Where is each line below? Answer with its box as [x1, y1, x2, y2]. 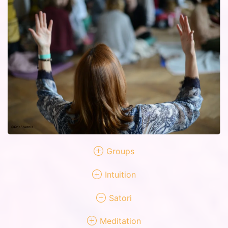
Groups [106, 146, 134, 157]
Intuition [105, 169, 136, 180]
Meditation [100, 216, 141, 226]
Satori [109, 192, 132, 203]
